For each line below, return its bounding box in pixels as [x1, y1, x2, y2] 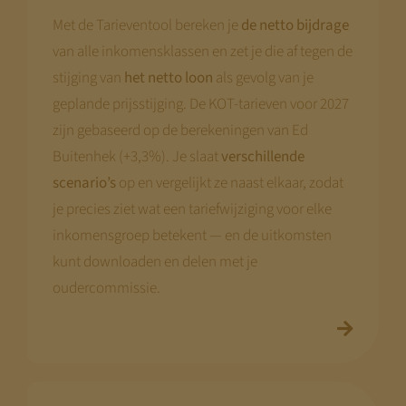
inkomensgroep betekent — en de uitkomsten [52, 224, 332, 246]
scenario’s [52, 171, 116, 194]
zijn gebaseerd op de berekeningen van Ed [52, 119, 308, 141]
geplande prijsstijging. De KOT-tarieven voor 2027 [52, 92, 349, 115]
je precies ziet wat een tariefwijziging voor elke [52, 198, 332, 220]
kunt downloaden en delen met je [52, 250, 257, 273]
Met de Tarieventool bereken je [52, 14, 241, 36]
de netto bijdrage [240, 14, 349, 36]
